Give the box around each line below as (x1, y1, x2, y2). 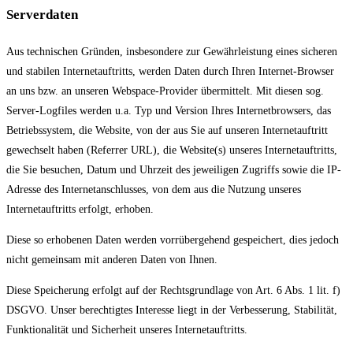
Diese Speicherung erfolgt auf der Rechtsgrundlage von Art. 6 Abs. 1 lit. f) (6, 284, 340, 296)
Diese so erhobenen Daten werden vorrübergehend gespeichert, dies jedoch (6, 233, 339, 246)
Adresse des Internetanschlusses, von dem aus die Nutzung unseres (6, 183, 301, 195)
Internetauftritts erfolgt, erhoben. (6, 203, 154, 215)
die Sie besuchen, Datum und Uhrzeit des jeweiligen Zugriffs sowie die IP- (6, 163, 341, 176)
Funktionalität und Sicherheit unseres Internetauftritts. (6, 323, 247, 336)
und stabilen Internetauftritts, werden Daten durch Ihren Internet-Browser (6, 65, 334, 77)
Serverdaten (6, 7, 78, 23)
